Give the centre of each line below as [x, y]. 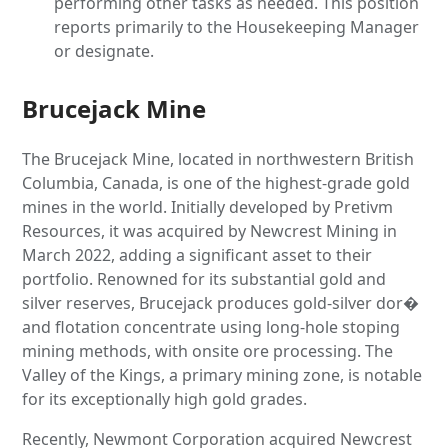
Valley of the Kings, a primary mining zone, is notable [222, 374]
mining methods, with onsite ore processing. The [208, 350]
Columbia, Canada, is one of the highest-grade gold [216, 182]
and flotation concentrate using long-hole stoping [211, 326]
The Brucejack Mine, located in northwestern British [218, 158]
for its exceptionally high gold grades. [165, 398]
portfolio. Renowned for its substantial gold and [204, 278]
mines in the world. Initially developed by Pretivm [208, 206]
